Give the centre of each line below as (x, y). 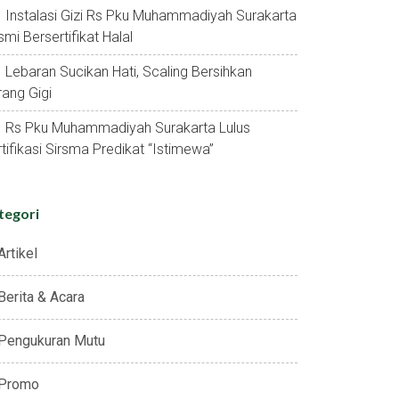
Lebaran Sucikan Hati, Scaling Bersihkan (129, 72)
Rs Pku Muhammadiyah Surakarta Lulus (128, 128)
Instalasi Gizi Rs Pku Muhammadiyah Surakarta (151, 16)
